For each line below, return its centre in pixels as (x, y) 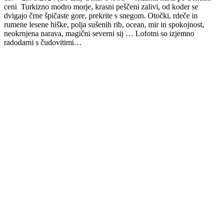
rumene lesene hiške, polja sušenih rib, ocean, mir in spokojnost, (104, 25)
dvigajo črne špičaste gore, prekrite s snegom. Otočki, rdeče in (101, 16)
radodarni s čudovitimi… (43, 43)
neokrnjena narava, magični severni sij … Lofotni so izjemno (99, 34)
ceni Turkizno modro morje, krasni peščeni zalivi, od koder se (101, 7)
